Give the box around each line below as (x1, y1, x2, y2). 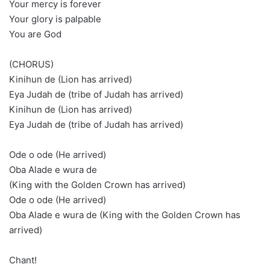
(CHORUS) (9, 58, 54, 70)
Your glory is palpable (9, 13, 101, 25)
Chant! (9, 254, 37, 266)
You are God (9, 28, 61, 40)
